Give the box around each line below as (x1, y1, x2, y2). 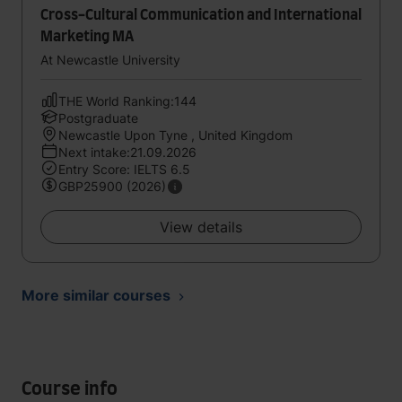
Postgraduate (58, 110, 138, 126)
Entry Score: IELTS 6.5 (58, 162, 190, 177)
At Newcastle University (40, 52, 180, 67)
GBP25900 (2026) (58, 179, 166, 194)
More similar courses (22, 286, 170, 304)
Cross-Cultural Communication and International (40, 8, 362, 22)
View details (160, 218, 242, 236)
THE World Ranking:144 (58, 93, 197, 109)
